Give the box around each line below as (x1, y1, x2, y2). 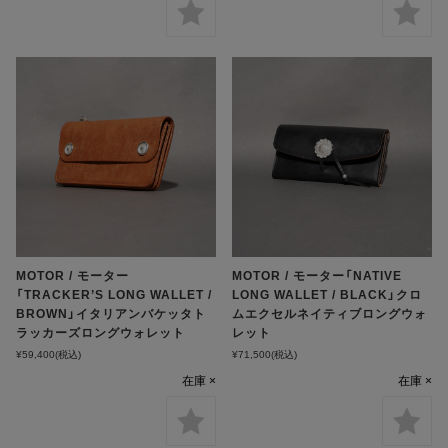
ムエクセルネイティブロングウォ (232, 304, 428, 323)
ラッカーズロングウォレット (16, 323, 185, 342)
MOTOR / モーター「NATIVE (232, 266, 403, 285)
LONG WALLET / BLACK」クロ (232, 285, 423, 304)
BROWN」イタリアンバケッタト (16, 304, 206, 323)
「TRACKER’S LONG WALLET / (16, 285, 212, 304)
